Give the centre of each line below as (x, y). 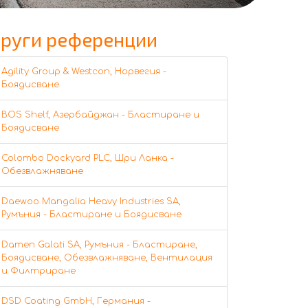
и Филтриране (38, 271)
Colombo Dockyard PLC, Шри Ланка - (88, 158)
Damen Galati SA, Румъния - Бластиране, (99, 244)
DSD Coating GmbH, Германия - (76, 301)
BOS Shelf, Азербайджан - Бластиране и (100, 114)
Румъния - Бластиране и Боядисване (91, 214)
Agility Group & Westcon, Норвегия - (84, 71)
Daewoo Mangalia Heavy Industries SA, (91, 201)
